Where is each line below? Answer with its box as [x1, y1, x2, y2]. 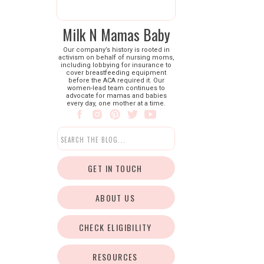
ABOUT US [95, 192, 136, 204]
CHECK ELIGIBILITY [78, 221, 152, 233]
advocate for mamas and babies [65, 92, 167, 100]
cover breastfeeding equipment [66, 69, 166, 77]
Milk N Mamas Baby [62, 24, 170, 45]
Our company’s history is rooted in [62, 46, 170, 54]
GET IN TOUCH [88, 162, 143, 174]
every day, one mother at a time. [67, 100, 166, 107]
